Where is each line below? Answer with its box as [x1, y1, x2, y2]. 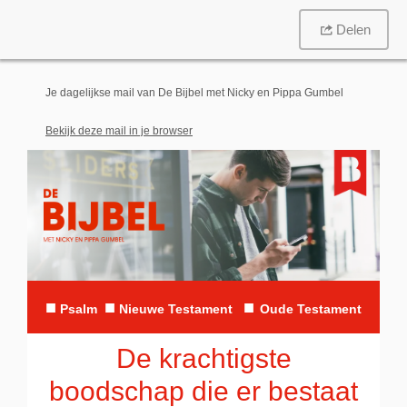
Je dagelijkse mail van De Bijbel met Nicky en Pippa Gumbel [45, 86, 343, 99]
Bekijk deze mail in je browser [45, 124, 193, 137]
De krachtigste [115, 343, 292, 374]
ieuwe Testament [128, 302, 233, 317]
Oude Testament [260, 302, 362, 317]
